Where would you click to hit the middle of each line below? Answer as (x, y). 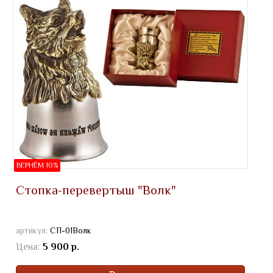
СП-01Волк (71, 230)
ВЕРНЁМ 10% (37, 165)
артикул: (33, 230)
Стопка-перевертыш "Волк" (96, 190)
